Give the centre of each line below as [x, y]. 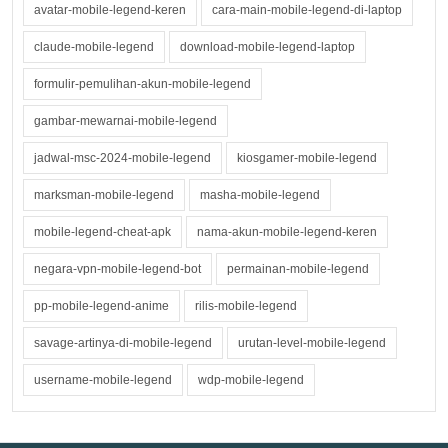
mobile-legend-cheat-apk [102, 232]
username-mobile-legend [103, 380]
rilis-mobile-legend [246, 306]
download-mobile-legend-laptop [267, 47]
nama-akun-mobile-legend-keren [287, 232]
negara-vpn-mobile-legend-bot [117, 269]
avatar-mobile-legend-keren [110, 10]
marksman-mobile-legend [104, 195]
